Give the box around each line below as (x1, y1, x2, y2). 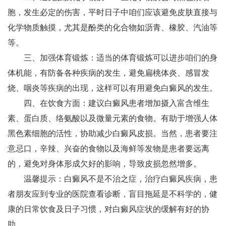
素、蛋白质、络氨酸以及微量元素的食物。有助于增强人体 (8, 114, 217, 123)
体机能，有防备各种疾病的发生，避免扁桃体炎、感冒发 (8, 68, 209, 77)
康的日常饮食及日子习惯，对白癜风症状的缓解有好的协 (8, 204, 209, 213)
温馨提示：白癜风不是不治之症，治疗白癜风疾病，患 (8, 174, 217, 183)
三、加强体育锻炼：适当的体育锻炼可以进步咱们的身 (8, 53, 217, 62)
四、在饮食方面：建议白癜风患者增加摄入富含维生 (8, 98, 209, 107)
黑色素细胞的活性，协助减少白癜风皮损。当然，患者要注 (8, 129, 217, 138)
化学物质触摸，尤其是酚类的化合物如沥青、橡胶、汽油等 (8, 23, 217, 32)
